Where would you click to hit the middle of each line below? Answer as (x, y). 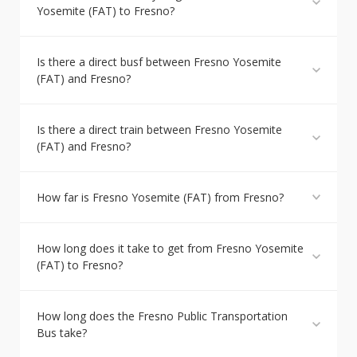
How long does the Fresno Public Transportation (162, 316)
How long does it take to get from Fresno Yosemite (170, 248)
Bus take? (62, 333)
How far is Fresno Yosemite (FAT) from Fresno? (160, 197)
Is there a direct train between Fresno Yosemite (159, 129)
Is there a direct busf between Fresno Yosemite (159, 62)
